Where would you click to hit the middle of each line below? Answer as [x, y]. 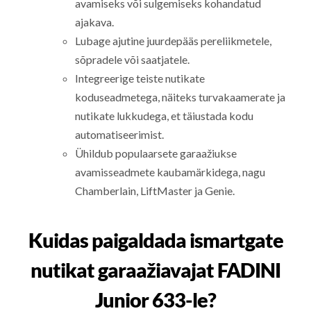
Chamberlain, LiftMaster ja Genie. [155, 191]
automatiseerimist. [120, 135]
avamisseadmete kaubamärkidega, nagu [170, 172]
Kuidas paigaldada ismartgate [155, 239]
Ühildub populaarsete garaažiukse [156, 153]
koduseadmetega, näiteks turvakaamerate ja [180, 97]
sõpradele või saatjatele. [133, 60]
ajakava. [95, 22]
